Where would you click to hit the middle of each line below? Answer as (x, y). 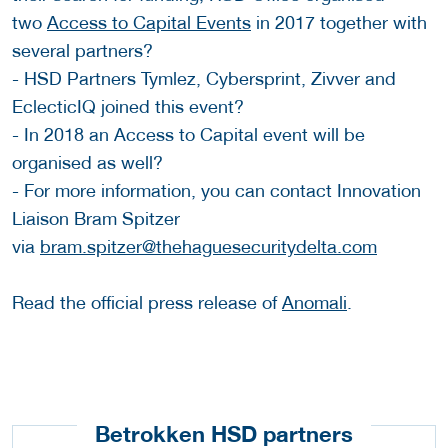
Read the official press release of (147, 303)
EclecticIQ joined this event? (130, 107)
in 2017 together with (339, 23)
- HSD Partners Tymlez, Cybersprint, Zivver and (204, 79)
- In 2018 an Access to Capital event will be (188, 135)
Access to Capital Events (149, 23)
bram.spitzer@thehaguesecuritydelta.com (208, 247)
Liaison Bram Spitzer (96, 219)
